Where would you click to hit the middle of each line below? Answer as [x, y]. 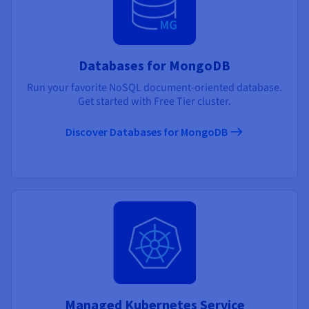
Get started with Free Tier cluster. [154, 101]
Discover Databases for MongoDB [148, 131]
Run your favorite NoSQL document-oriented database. [154, 87]
